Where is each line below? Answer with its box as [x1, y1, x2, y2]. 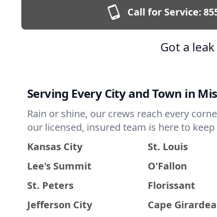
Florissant [147, 179, 195, 192]
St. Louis [147, 140, 188, 153]
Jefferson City [27, 198, 92, 211]
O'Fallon [147, 159, 187, 172]
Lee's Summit [27, 159, 92, 172]
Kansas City [27, 140, 82, 153]
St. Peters [27, 179, 74, 192]
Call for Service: [127, 5, 201, 18]
